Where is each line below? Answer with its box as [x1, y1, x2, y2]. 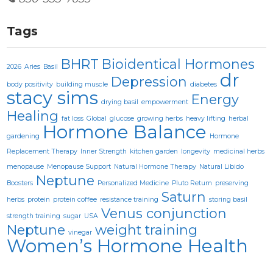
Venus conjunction [101, 205, 227, 221]
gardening [7, 132, 40, 140]
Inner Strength [80, 147, 127, 155]
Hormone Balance [43, 121, 207, 143]
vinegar [68, 228, 93, 236]
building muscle [56, 80, 108, 88]
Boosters [7, 179, 34, 187]
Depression [111, 73, 188, 90]
